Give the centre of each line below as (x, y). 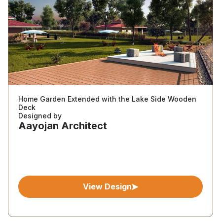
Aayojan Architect (63, 126)
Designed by (40, 116)
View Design (107, 186)
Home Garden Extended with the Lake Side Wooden (107, 99)
